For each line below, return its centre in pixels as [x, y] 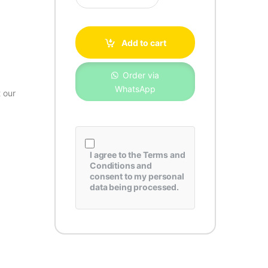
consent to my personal [137, 176]
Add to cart [144, 42]
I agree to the [116, 155]
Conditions [112, 165]
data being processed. [134, 187]
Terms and [164, 155]
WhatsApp [135, 89]
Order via [140, 75]
